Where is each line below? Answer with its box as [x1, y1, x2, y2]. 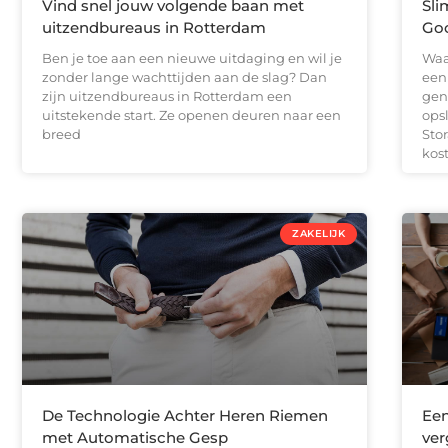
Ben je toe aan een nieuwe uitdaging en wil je [42, 49, 342, 66]
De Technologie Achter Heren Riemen [42, 406, 328, 426]
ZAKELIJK [292, 226, 345, 240]
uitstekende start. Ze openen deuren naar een [42, 106, 341, 123]
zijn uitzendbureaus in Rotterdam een [42, 87, 292, 104]
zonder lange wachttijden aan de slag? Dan [42, 68, 327, 85]
